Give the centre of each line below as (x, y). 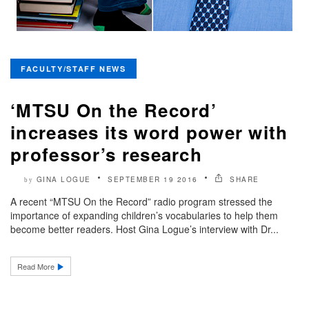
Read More (37, 267)
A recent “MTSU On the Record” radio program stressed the (141, 202)
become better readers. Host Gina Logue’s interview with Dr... (144, 229)
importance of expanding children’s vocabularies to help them (144, 216)
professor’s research (107, 154)
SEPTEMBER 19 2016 (153, 180)
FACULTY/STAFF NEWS (73, 69)
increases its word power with (149, 132)
